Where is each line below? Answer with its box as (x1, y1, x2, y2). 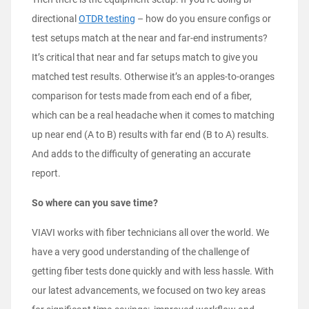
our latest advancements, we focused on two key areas (32, 285, 266, 297)
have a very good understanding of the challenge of (32, 246, 250, 258)
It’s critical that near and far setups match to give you (32, 52, 258, 63)
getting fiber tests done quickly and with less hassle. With (32, 266, 274, 277)
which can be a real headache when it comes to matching (32, 110, 275, 121)
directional (32, 13, 79, 25)
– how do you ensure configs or (135, 13, 271, 25)
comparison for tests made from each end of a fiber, (32, 90, 252, 102)
